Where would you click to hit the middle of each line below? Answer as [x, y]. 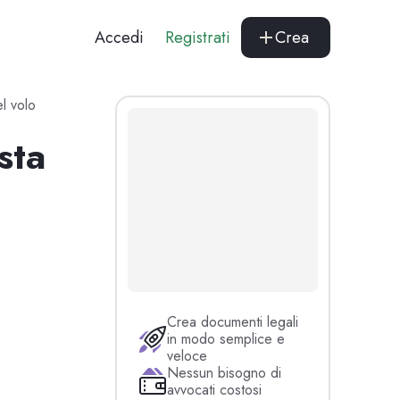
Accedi [120, 37]
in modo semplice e [226, 339]
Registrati [198, 37]
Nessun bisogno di [225, 373]
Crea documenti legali [233, 322]
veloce [187, 356]
